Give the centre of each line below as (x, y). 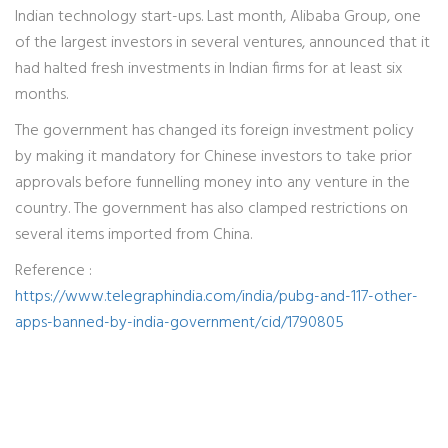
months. (41, 95)
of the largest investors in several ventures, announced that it (222, 43)
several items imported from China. (133, 235)
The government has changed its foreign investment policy (214, 131)
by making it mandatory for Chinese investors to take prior (213, 157)
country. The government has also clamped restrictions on (211, 209)
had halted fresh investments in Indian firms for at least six (208, 69)
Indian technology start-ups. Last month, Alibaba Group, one (218, 17)
